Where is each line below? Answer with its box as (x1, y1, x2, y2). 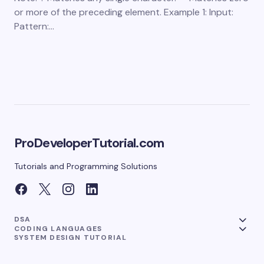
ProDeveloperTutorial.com (14, 134, 164, 152)
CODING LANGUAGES (14, 223, 103, 233)
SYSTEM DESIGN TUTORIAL (14, 232, 127, 242)
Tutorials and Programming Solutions (14, 161, 157, 172)
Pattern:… (14, 20, 54, 33)
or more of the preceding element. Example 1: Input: (14, 6, 233, 19)
